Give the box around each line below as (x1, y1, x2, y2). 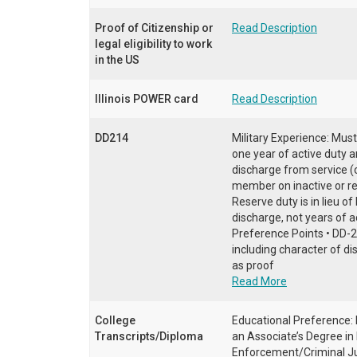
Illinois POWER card (95, 92, 198, 105)
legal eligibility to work (95, 37, 212, 50)
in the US (95, 53, 139, 66)
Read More (232, 274, 287, 288)
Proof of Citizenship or (95, 21, 214, 34)
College (95, 313, 135, 327)
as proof (232, 258, 274, 272)
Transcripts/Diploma (95, 329, 203, 343)
